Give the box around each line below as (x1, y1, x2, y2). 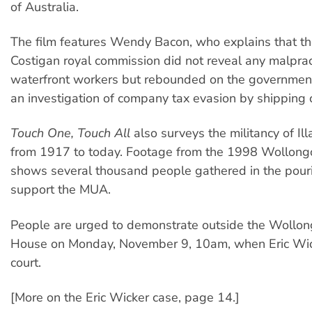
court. (10, 253, 41, 271)
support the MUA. (10, 181, 111, 198)
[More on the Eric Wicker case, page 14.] (10, 289, 240, 306)
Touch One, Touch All (10, 125, 130, 142)
